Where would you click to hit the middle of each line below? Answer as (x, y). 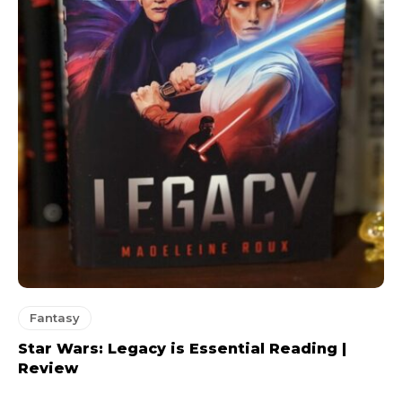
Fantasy (55, 317)
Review (48, 368)
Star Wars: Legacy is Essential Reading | (182, 348)
